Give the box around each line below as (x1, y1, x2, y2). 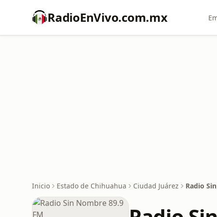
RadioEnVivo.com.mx (47, 9, 168, 25)
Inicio (32, 181, 50, 190)
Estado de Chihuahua (57, 181, 126, 190)
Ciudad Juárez (133, 181, 179, 190)
